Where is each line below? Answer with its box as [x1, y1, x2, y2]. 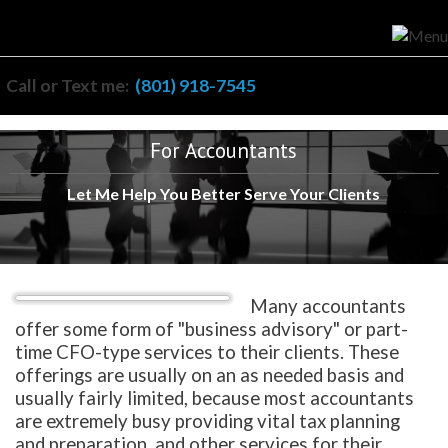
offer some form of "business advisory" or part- [15, 318, 408, 341]
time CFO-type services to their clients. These [15, 341, 399, 364]
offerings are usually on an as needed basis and [15, 364, 404, 387]
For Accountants [150, 136, 298, 164]
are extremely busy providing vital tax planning [15, 410, 400, 433]
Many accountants [250, 295, 406, 318]
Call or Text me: [6, 75, 135, 97]
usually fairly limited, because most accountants [15, 387, 414, 410]
